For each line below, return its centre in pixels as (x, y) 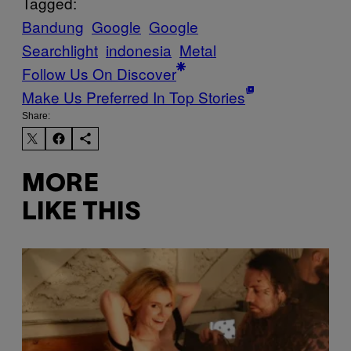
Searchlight (60, 49)
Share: (36, 116)
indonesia (139, 49)
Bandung (53, 26)
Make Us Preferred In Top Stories (134, 96)
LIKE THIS (81, 213)
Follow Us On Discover (99, 73)
